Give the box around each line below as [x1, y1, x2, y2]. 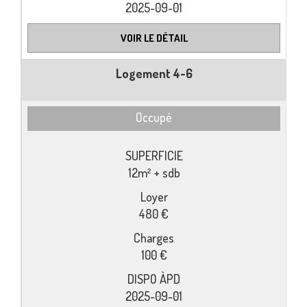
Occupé [136, 110, 172, 125]
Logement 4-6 [115, 65, 193, 81]
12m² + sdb [127, 164, 180, 180]
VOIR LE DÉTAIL [120, 31, 188, 45]
